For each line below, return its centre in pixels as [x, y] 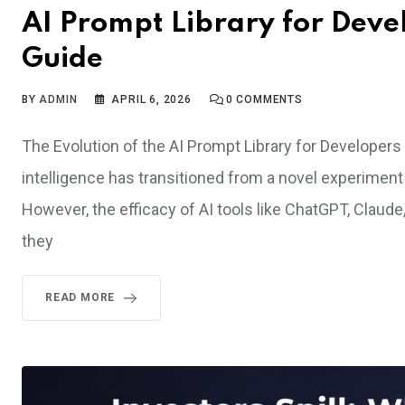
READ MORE [80, 297]
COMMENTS [268, 99]
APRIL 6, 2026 [151, 99]
